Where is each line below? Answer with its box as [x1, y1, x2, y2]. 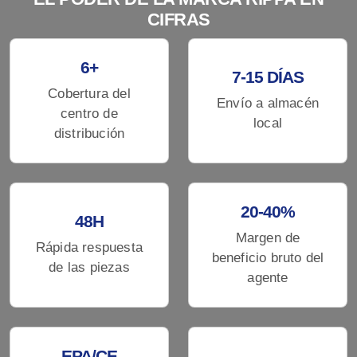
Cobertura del [48, 85, 131, 101]
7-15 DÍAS [232, 68, 304, 87]
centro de [61, 105, 118, 121]
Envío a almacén [217, 96, 319, 112]
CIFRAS [147, 9, 210, 29]
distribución [53, 125, 125, 141]
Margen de [235, 229, 300, 245]
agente [247, 269, 288, 285]
